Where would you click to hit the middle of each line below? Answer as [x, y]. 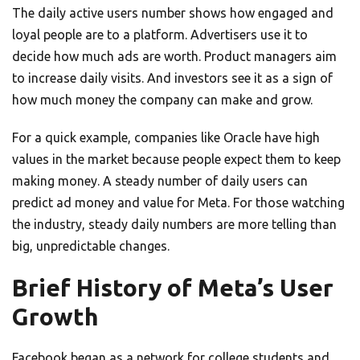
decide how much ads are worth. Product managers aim [174, 57]
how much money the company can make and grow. [162, 100]
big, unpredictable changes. [91, 246]
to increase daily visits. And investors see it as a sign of [172, 78]
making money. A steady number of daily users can [160, 181]
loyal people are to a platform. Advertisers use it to [160, 35]
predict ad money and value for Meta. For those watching [178, 203]
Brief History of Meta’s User [173, 288]
